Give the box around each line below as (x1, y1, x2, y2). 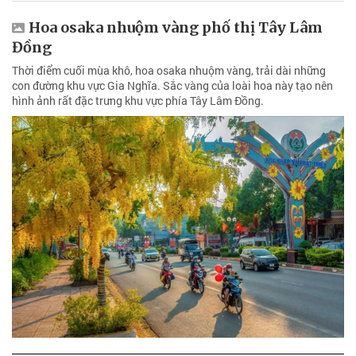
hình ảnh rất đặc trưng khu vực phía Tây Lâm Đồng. (12, 93, 264, 109)
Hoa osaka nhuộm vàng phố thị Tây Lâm (29, 18, 323, 37)
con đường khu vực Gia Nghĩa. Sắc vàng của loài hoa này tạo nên (12, 78, 333, 94)
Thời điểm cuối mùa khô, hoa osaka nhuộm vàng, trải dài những (12, 63, 326, 79)
